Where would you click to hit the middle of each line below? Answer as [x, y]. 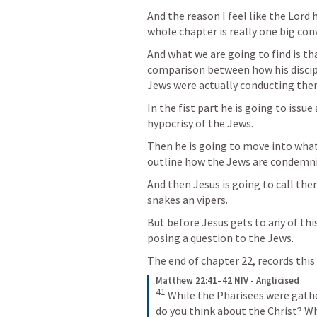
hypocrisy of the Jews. [200, 123]
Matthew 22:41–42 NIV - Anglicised [227, 281]
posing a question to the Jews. [221, 238]
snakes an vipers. [189, 200]
